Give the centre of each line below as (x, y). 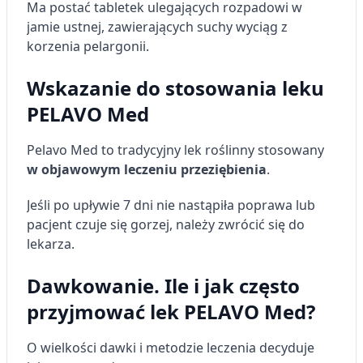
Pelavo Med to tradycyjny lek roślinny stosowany (175, 150)
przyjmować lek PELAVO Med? (171, 312)
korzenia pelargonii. (88, 46)
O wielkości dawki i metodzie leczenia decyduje (171, 348)
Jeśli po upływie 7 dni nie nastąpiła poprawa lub (171, 205)
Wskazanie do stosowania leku (175, 88)
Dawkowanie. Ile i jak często (163, 286)
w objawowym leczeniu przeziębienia (147, 169)
